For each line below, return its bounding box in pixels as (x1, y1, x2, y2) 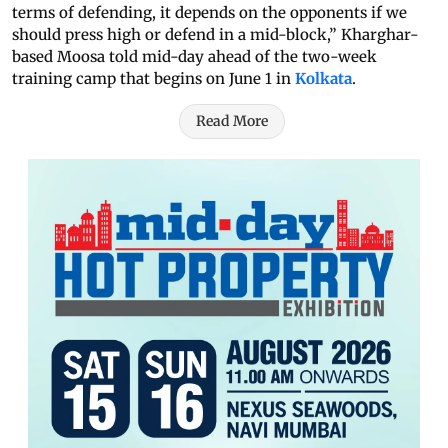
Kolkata (295, 69, 352, 89)
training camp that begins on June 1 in (12, 69, 295, 89)
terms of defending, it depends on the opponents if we (12, 3, 407, 23)
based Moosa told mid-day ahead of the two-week (12, 47, 377, 67)
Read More (196, 112, 268, 131)
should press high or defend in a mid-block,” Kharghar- (12, 25, 419, 45)
